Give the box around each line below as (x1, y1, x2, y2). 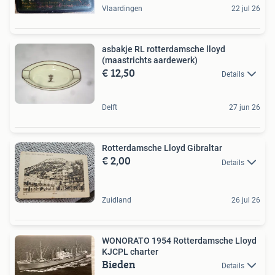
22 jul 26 (231, 4, 260, 13)
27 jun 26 (229, 103, 260, 112)
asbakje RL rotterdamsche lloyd (102, 44, 225, 54)
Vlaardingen (102, 4, 142, 13)
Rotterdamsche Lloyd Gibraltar (102, 143, 222, 153)
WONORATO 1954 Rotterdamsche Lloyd (102, 235, 152, 246)
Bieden (102, 255, 136, 273)
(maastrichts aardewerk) (102, 55, 198, 65)
